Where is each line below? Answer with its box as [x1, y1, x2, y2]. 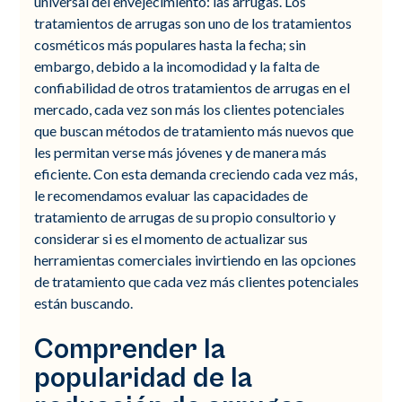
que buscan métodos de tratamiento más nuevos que [34, 121, 354, 139]
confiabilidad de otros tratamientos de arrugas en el [34, 78, 351, 96]
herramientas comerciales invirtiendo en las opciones [34, 250, 357, 268]
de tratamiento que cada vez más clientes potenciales [34, 272, 360, 290]
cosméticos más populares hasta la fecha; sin [34, 35, 307, 53]
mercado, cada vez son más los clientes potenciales [34, 100, 345, 118]
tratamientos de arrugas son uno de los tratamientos [34, 13, 353, 31]
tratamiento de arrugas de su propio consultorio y [34, 207, 336, 225]
